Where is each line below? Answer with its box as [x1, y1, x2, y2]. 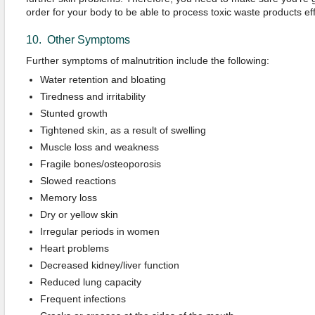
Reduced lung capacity [39, 276, 141, 288]
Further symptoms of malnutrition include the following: [25, 55, 269, 66]
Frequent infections [39, 293, 126, 304]
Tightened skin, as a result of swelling [39, 124, 206, 136]
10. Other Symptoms [25, 34, 130, 46]
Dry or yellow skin [39, 209, 118, 220]
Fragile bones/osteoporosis [39, 158, 161, 169]
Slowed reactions [39, 175, 116, 186]
